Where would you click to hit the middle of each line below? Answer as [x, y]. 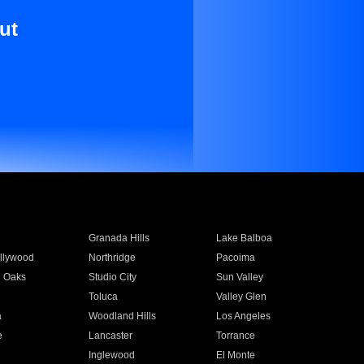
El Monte [236, 355]
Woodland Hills [122, 316]
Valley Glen [242, 297]
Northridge [112, 258]
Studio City [112, 277]
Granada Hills [119, 238]
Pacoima [236, 258]
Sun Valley [240, 277]
